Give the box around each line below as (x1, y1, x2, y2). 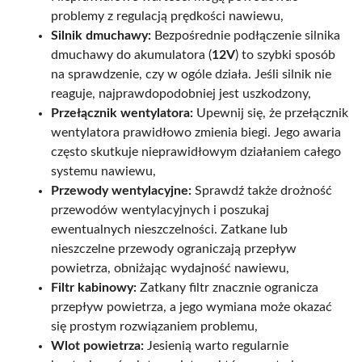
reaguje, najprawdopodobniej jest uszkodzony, (51, 86, 311, 100)
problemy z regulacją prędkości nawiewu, (51, 9, 284, 23)
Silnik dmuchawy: (51, 28, 151, 42)
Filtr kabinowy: (51, 280, 137, 294)
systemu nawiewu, (51, 164, 156, 178)
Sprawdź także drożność (192, 183, 332, 197)
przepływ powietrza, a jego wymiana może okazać (51, 300, 332, 314)
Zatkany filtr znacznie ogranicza (137, 280, 318, 294)
